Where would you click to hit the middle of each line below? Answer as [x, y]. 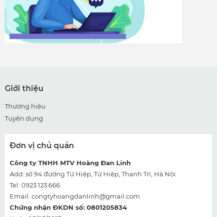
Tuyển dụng [24, 118]
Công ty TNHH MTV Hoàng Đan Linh [70, 163]
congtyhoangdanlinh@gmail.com [86, 196]
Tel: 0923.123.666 [35, 185]
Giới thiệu [24, 88]
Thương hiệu [25, 106]
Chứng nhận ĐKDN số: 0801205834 [69, 207]
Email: [21, 196]
